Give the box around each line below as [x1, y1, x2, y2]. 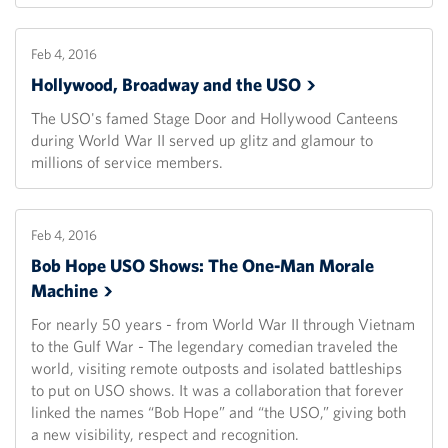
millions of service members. [31, 152, 223, 173]
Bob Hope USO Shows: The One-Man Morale [31, 254, 374, 278]
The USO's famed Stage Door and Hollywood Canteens [31, 108, 398, 129]
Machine [31, 279, 98, 303]
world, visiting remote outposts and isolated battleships [31, 358, 402, 379]
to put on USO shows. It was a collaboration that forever [31, 380, 404, 401]
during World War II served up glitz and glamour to [31, 130, 373, 151]
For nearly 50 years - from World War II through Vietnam [31, 314, 415, 335]
